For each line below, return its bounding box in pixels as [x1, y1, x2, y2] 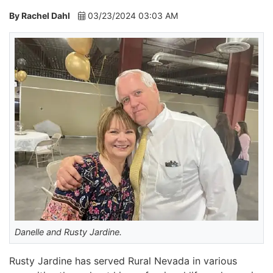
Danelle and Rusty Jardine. [15, 227, 122, 237]
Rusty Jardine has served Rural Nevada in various [9, 255, 237, 267]
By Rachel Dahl [9, 10, 70, 21]
